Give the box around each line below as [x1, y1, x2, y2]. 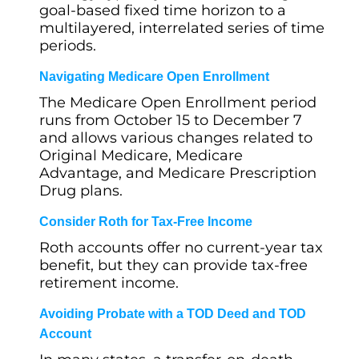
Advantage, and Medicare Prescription [39, 164, 317, 182]
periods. [39, 37, 96, 54]
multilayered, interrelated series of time [39, 19, 325, 37]
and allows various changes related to [39, 129, 313, 147]
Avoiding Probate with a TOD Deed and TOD [39, 307, 306, 321]
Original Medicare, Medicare [39, 147, 243, 164]
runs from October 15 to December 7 [39, 111, 302, 129]
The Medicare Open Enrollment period [39, 94, 317, 111]
